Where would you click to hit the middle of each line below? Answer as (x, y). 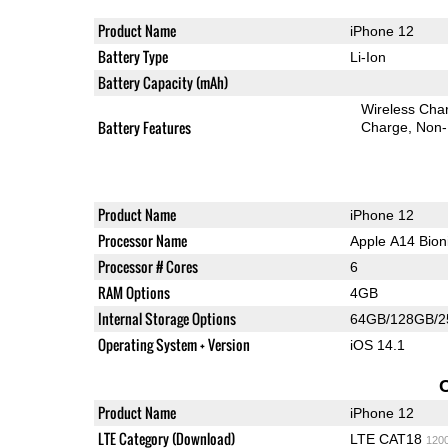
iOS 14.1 (377, 344)
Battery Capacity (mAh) (162, 82)
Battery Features (144, 127)
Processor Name (142, 240)
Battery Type (132, 56)
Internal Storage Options (166, 318)
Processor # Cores (147, 266)
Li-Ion (367, 56)
